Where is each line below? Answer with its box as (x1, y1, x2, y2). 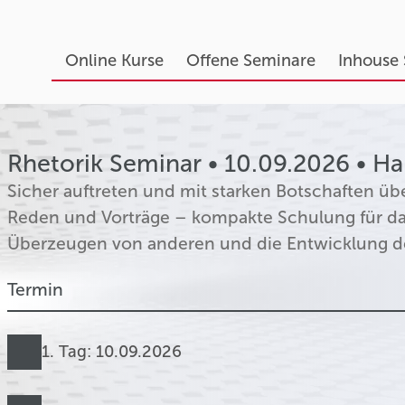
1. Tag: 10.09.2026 (42, 342, 183, 363)
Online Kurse (64, 51, 164, 71)
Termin (6, 279, 63, 301)
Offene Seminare (185, 51, 316, 71)
